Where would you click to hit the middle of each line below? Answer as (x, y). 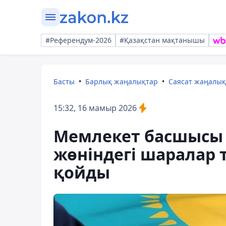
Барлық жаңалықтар (122, 81)
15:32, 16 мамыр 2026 (95, 108)
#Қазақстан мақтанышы (162, 40)
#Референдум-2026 (78, 40)
